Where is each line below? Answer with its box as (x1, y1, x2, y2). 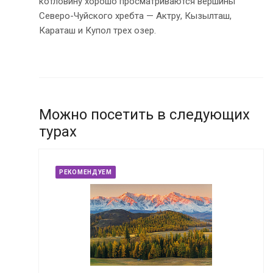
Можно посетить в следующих (39, 105, 250, 123)
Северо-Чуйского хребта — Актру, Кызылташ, (39, 10, 232, 21)
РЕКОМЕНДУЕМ (59, 168, 112, 175)
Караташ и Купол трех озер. (39, 24, 156, 36)
